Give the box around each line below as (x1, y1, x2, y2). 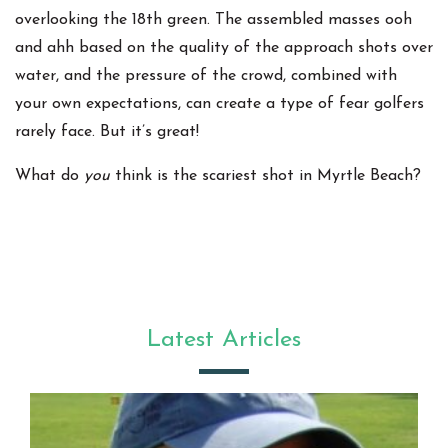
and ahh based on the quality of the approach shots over (15, 40, 433, 57)
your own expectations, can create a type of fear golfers (15, 96, 424, 113)
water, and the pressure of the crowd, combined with (15, 68, 397, 85)
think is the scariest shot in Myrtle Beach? (110, 168, 421, 185)
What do (15, 168, 84, 185)
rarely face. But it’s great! (15, 124, 199, 141)
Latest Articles (147, 328, 301, 353)
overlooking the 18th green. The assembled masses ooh (15, 12, 412, 29)
